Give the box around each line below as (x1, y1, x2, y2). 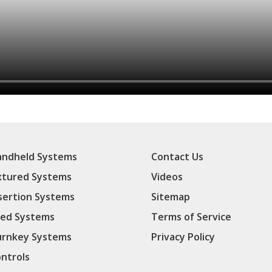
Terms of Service (151, 210, 231, 223)
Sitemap (151, 190, 190, 203)
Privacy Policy (151, 230, 215, 243)
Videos (151, 170, 183, 183)
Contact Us (151, 150, 203, 163)
